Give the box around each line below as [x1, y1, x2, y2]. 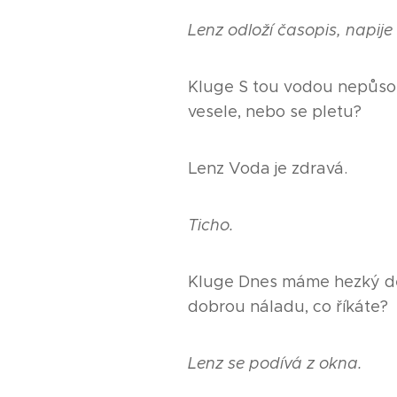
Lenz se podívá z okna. [188, 353, 362, 373]
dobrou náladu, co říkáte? [188, 296, 388, 316]
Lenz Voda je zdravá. [188, 158, 347, 178]
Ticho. [188, 214, 234, 235]
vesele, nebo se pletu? [188, 101, 362, 121]
